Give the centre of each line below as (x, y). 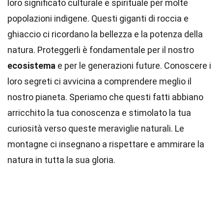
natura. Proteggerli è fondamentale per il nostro (101, 50)
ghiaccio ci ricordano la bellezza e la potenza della (105, 34)
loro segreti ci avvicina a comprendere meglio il (99, 81)
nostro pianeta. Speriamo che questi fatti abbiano (105, 97)
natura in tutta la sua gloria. (61, 160)
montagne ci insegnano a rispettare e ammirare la (106, 144)
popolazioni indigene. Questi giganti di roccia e (98, 18)
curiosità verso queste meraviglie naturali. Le (96, 128)
